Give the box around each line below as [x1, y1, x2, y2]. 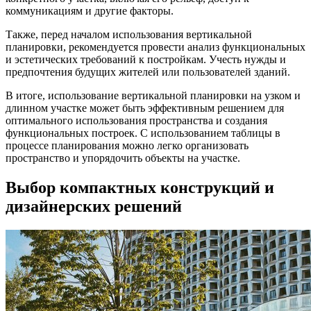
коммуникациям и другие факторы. [6, 4, 174, 17]
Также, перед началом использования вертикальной [6, 28, 252, 40]
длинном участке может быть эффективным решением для [6, 101, 284, 114]
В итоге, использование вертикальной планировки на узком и [6, 89, 301, 101]
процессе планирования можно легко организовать [6, 139, 249, 151]
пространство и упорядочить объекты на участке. [6, 151, 240, 164]
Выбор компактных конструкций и [6, 178, 274, 196]
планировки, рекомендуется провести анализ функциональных [6, 40, 305, 53]
